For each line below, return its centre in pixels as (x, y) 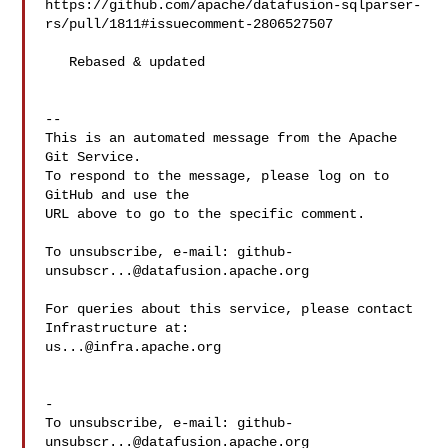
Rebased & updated (57, 62)
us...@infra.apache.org (133, 347)
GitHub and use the (117, 195)
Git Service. (93, 157)
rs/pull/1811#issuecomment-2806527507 (189, 24)
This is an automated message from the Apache (221, 138)
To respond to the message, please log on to (217, 176)
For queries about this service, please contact (229, 309)
